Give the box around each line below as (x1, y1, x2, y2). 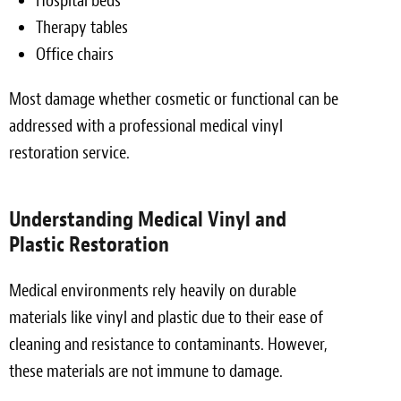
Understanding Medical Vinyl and (9, 205, 286, 233)
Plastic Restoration (9, 230, 169, 258)
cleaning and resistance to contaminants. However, (9, 332, 328, 355)
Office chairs (36, 42, 114, 65)
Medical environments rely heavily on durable (9, 278, 296, 302)
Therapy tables (36, 15, 128, 38)
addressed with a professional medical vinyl (9, 114, 283, 137)
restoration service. (9, 141, 130, 164)
